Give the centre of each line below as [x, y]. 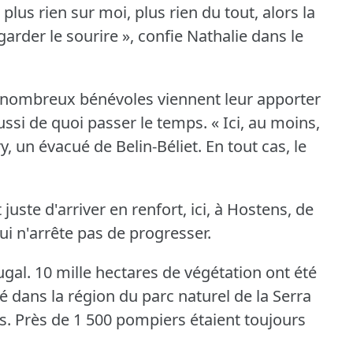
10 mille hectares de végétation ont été [176, 273]
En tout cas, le [256, 147]
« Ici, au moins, [266, 123]
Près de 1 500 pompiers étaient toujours [160, 320]
